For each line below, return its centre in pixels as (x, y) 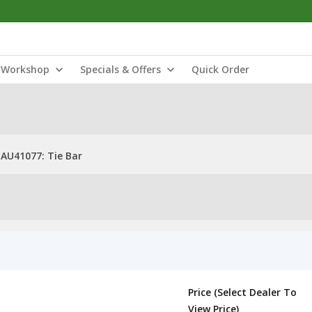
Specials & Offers (120, 69)
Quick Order (220, 69)
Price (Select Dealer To (242, 292)
